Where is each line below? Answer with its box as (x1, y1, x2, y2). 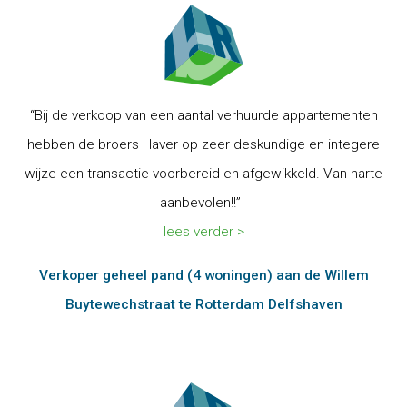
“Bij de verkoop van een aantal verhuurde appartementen (29, 107, 378, 124)
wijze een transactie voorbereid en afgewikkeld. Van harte (25, 165, 382, 182)
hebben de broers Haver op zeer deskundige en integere (27, 136, 380, 153)
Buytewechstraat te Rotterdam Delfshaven (65, 296, 342, 313)
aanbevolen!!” (159, 194, 248, 211)
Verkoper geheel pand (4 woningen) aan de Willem (38, 267, 369, 283)
